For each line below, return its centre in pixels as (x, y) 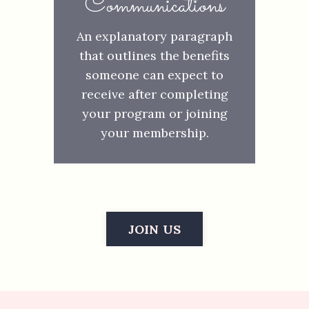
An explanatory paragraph (154, 36)
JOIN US (154, 229)
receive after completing (154, 94)
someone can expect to (154, 75)
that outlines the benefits (154, 56)
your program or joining (154, 113)
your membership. (154, 133)
